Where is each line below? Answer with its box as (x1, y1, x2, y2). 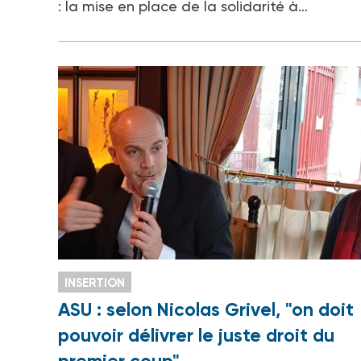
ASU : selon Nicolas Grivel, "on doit (58, 298, 354, 322)
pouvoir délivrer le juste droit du (58, 324, 334, 347)
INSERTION (64, 276, 125, 291)
